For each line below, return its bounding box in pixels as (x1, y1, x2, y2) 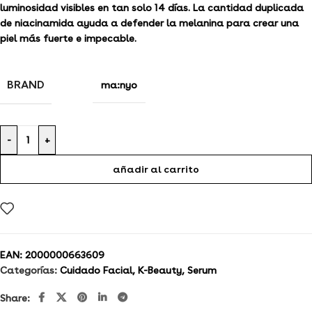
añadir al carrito (113, 163, 199, 175)
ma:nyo (101, 79, 137, 91)
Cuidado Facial (60, 265, 132, 276)
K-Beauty (138, 265, 182, 276)
